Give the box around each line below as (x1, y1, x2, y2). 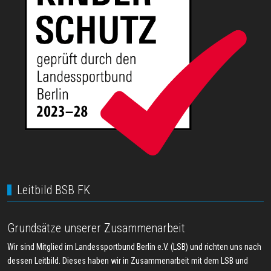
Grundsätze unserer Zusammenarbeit (7, 221, 185, 236)
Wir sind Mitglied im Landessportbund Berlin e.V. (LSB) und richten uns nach (7, 242, 261, 252)
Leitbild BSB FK (17, 183, 90, 198)
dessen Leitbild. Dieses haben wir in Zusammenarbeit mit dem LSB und (7, 256, 248, 266)
